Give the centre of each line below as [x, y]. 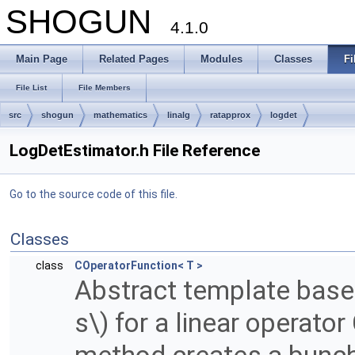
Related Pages [134, 59]
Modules [221, 59]
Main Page [42, 59]
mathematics [120, 115]
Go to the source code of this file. [94, 194]
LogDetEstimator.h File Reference [135, 151]
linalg [179, 115]
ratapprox [230, 115]
